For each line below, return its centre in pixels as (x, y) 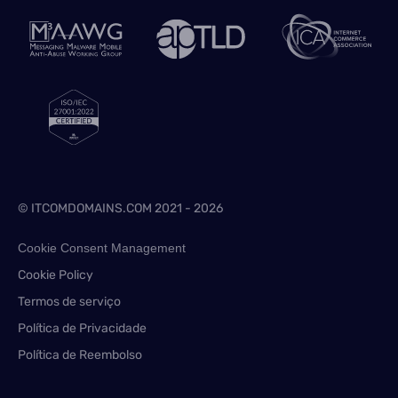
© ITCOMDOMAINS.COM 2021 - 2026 (120, 208)
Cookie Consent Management (102, 248)
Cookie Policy (56, 275)
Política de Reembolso (80, 355)
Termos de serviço (69, 302)
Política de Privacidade (82, 328)
